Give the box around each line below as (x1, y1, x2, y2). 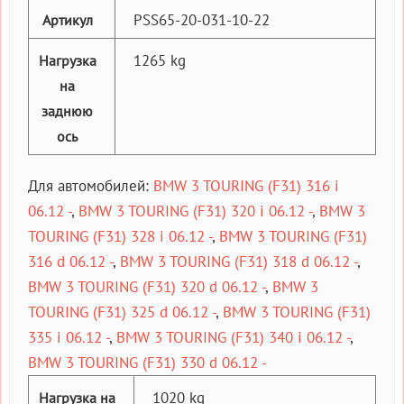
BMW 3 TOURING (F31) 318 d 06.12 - (120, 251, 357, 271)
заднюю (41, 101, 93, 120)
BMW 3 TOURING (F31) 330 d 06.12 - (28, 352, 267, 372)
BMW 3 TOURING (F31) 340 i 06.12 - (116, 326, 350, 347)
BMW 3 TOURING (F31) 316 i (153, 175, 339, 196)
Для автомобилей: (28, 175, 153, 196)
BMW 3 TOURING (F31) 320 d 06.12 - (28, 276, 265, 297)
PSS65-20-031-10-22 (133, 9, 270, 30)
